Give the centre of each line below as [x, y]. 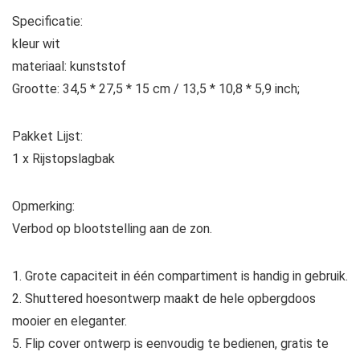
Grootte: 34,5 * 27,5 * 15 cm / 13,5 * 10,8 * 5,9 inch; [156, 88]
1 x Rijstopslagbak [63, 158]
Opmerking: [43, 206]
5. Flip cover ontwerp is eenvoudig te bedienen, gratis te [170, 343]
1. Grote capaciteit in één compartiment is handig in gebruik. [180, 276]
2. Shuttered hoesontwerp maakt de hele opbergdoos [164, 298]
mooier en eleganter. [70, 321]
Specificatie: [47, 21]
